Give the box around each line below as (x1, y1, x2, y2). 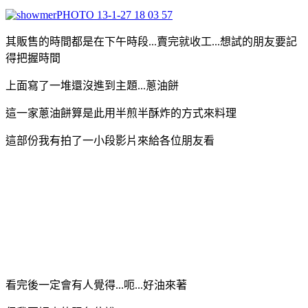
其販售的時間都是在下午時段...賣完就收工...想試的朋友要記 (5, 35, 297, 47)
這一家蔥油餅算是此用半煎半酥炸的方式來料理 (5, 107, 236, 119)
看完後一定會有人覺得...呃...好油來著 (5, 278, 187, 291)
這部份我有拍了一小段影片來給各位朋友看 (5, 134, 214, 146)
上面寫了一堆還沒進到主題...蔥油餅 (5, 79, 179, 91)
